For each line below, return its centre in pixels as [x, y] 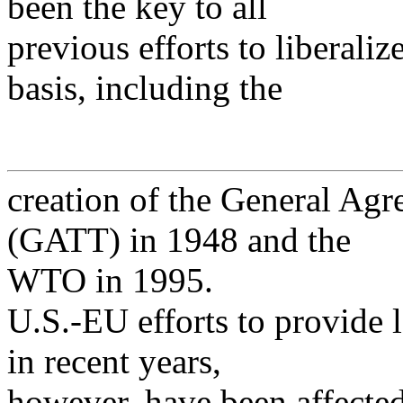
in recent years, [114, 362]
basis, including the [145, 88]
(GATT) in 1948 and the [179, 240]
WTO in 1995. [110, 281]
